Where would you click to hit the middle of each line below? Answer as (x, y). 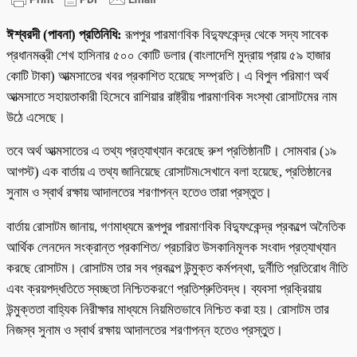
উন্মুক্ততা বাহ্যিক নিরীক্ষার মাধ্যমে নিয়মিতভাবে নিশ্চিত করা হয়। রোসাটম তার (168, 310)
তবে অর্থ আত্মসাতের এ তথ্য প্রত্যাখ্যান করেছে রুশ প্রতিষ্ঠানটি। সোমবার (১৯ (171, 151)
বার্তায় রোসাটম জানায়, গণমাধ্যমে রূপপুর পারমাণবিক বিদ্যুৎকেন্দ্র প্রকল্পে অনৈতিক (176, 227)
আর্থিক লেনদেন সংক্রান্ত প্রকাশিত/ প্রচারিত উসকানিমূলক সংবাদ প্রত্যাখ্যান (171, 248)
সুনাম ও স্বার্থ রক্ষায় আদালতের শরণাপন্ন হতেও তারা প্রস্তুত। (139, 193)
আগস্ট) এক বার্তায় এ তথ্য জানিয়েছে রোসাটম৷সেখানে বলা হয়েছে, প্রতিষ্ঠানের (169, 172)
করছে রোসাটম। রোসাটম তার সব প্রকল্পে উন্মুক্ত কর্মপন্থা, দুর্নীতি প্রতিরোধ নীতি (177, 269)
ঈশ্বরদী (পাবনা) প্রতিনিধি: (66, 34)
